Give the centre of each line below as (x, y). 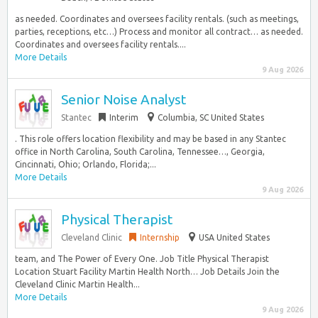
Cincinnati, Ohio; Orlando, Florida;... (86, 164)
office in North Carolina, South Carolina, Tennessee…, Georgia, (140, 152)
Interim (124, 117)
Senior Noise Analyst (124, 99)
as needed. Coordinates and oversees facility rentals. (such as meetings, (157, 19)
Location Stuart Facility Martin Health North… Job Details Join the (147, 272)
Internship (160, 237)
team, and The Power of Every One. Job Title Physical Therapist (142, 259)
